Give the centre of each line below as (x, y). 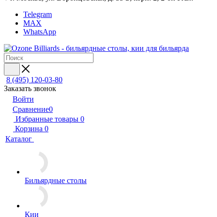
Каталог (20, 139)
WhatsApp (40, 32)
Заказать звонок (30, 88)
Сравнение (31, 109)
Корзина (29, 129)
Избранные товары (47, 119)
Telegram (38, 14)
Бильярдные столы (56, 180)
